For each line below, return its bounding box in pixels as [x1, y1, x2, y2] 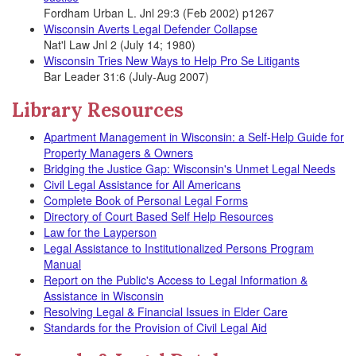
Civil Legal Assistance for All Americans [44, 176, 241, 192]
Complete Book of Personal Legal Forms [44, 192, 248, 208]
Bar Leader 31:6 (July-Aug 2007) [44, 68, 209, 84]
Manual [44, 256, 81, 272]
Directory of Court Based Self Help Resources [44, 208, 273, 224]
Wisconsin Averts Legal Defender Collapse [44, 21, 257, 37]
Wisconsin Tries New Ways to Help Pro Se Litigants [44, 52, 300, 68]
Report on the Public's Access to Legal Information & [44, 272, 308, 288]
